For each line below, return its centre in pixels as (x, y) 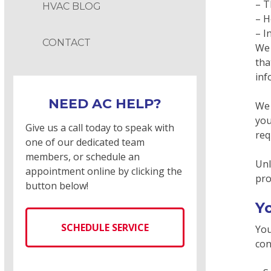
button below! (57, 185)
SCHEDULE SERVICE (105, 227)
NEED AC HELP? (105, 104)
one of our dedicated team (85, 142)
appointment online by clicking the (104, 171)
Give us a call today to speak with (100, 127)
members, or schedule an (83, 156)
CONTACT (67, 43)
